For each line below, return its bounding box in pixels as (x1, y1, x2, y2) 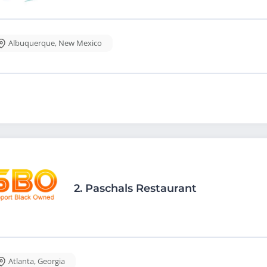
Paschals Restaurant (85, 182, 197, 195)
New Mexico (58, 38, 102, 49)
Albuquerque (8, 38, 55, 49)
